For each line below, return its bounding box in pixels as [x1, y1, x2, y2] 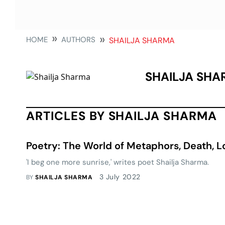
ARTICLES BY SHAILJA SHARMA [26, 108, 217, 124]
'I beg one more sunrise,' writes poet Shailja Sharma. [26, 157, 209, 167]
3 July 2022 [99, 172, 141, 181]
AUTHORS [61, 35, 95, 45]
